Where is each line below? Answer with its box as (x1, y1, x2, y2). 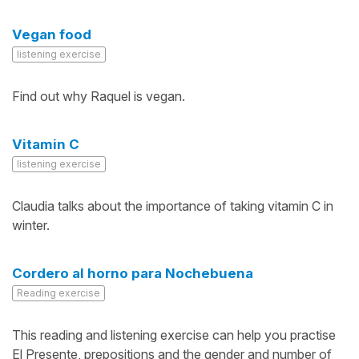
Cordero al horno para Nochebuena (12, 265, 253, 281)
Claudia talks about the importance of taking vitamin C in (12, 198, 333, 214)
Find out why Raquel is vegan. (12, 88, 185, 104)
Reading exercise (17, 287, 100, 299)
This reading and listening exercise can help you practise (12, 327, 336, 343)
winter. (12, 217, 50, 233)
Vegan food (12, 26, 91, 42)
